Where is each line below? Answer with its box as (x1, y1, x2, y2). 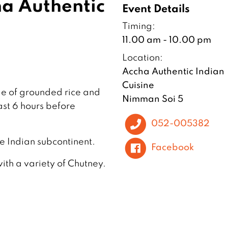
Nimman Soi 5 (122, 92, 183, 105)
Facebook (151, 140, 194, 153)
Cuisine (122, 78, 154, 91)
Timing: (122, 20, 155, 32)
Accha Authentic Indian (122, 65, 224, 77)
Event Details (122, 1, 190, 16)
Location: (122, 51, 163, 64)
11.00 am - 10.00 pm (122, 33, 211, 46)
